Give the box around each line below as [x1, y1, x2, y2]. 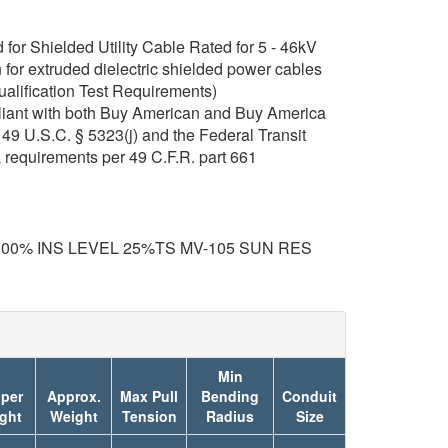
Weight [49, 406, 98, 426]
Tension [121, 406, 177, 426]
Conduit [282, 386, 337, 406]
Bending [201, 386, 259, 406]
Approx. [46, 386, 101, 406]
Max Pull [120, 386, 178, 406]
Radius [206, 406, 254, 426]
